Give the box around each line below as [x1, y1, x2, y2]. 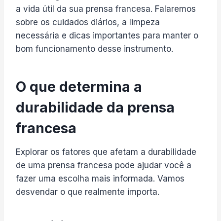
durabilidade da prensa [16, 99, 175, 116]
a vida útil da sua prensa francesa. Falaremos [16, 3, 196, 14]
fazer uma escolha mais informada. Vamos [16, 173, 184, 184]
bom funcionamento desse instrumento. [16, 43, 173, 54]
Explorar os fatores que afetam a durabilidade [16, 147, 196, 157]
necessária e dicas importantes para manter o [16, 30, 198, 40]
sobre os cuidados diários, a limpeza [16, 17, 160, 27]
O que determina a [16, 78, 142, 95]
